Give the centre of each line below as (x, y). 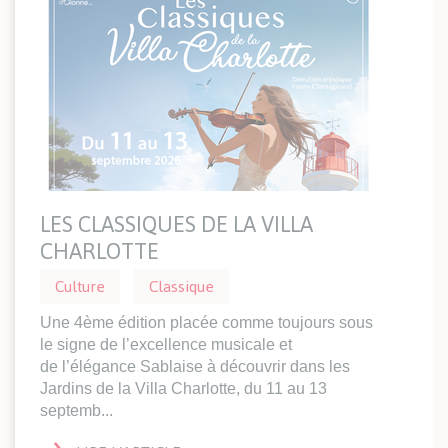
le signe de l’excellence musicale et (166, 344)
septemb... (76, 410)
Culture (80, 286)
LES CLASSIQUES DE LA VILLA (176, 224)
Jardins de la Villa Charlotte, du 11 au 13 (183, 388)
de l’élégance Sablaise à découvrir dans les (195, 366)
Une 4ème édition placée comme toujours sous (206, 322)
